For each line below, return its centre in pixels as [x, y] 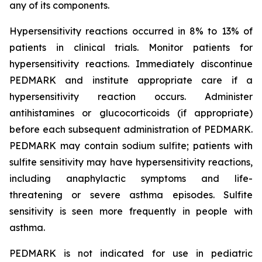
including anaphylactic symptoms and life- [131, 178]
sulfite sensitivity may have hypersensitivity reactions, [131, 162]
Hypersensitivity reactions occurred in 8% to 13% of [131, 31]
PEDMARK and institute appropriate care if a [131, 80]
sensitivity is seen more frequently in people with [131, 211]
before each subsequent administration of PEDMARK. [131, 129]
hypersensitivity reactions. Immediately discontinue [131, 64]
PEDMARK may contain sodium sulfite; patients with [131, 146]
